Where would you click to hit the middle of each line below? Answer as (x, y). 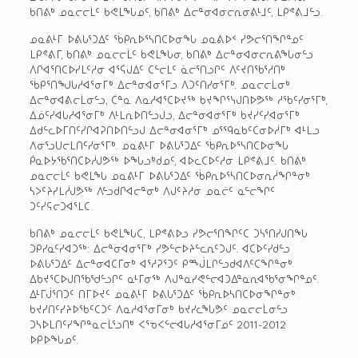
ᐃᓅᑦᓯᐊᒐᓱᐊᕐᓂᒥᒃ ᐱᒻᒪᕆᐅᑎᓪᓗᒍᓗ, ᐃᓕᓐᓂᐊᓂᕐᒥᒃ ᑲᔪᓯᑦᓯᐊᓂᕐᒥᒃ (164, 114)
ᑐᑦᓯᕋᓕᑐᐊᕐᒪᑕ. (61, 205)
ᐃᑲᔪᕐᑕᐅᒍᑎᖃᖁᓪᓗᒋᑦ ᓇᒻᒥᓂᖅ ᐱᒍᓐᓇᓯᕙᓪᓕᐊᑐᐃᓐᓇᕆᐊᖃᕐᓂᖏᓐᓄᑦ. (174, 278)
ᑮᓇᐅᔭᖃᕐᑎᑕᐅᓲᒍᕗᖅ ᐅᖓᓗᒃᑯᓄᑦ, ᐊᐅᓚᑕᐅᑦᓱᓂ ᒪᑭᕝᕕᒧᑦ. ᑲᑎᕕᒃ (167, 160)
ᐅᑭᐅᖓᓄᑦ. (54, 339)
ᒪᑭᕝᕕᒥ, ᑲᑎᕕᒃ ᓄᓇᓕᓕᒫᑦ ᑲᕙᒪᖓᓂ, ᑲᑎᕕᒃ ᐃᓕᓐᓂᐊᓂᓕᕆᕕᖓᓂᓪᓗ (171, 54)
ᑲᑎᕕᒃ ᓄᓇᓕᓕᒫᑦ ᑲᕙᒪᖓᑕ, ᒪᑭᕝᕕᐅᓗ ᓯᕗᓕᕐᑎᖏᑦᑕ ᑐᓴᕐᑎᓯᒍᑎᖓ (168, 233)
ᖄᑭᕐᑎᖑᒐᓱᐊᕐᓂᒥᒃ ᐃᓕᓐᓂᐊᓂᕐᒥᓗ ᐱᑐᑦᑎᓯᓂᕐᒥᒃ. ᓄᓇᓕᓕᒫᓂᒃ (159, 84)
